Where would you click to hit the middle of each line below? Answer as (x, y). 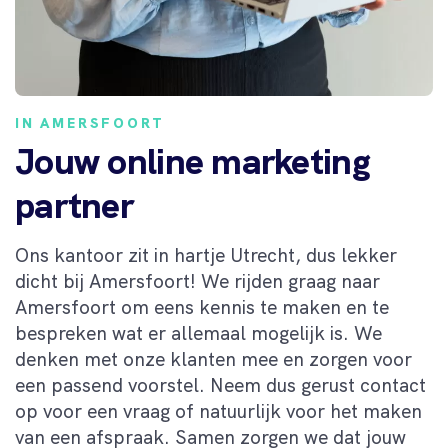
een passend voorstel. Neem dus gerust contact (220, 385)
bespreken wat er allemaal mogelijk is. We (198, 333)
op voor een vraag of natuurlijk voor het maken (218, 411)
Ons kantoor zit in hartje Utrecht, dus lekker (206, 255)
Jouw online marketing (192, 161)
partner (74, 205)
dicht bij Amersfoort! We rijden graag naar (197, 281)
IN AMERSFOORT (89, 122)
